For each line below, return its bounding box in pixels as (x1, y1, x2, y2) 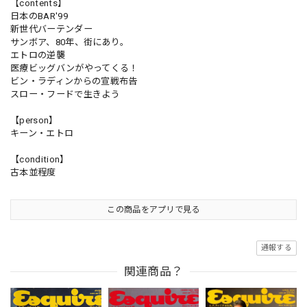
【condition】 (10, 154, 69, 164)
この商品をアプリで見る (107, 205, 200, 214)
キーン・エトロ (10, 128, 74, 138)
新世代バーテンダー (10, 24, 93, 34)
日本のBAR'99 (10, 11, 68, 21)
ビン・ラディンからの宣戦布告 (10, 76, 138, 86)
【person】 (10, 115, 58, 125)
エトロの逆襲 (10, 50, 65, 60)
